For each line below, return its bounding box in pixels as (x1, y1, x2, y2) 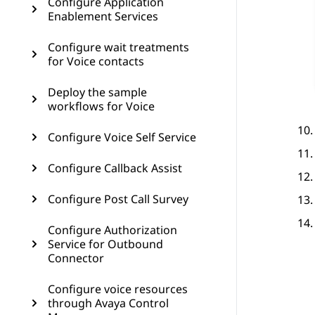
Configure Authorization (48, 222, 177, 238)
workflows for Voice (48, 98, 155, 114)
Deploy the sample (48, 84, 147, 100)
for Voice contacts (48, 53, 144, 69)
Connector (48, 250, 104, 266)
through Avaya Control (48, 295, 169, 311)
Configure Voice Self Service (48, 129, 196, 145)
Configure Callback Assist (48, 160, 182, 176)
